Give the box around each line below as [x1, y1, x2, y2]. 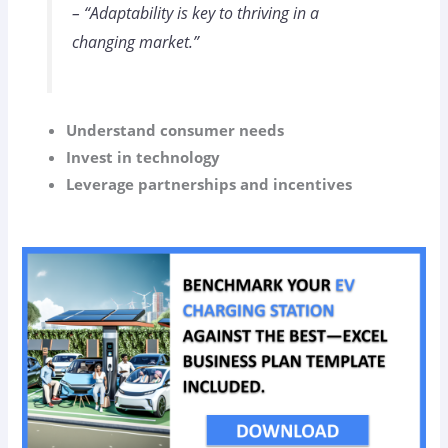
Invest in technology [66, 147, 221, 168]
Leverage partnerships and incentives [66, 174, 353, 195]
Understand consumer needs [66, 120, 285, 141]
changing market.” [71, 31, 199, 54]
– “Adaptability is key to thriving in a [71, 2, 319, 25]
